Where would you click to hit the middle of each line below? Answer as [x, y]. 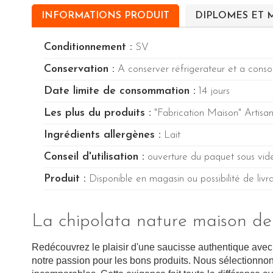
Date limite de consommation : [120, 91]
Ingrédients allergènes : [102, 135]
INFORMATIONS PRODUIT [105, 16]
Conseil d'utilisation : [94, 157]
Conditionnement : [88, 48]
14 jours [213, 91]
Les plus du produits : [97, 113]
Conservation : [79, 69]
